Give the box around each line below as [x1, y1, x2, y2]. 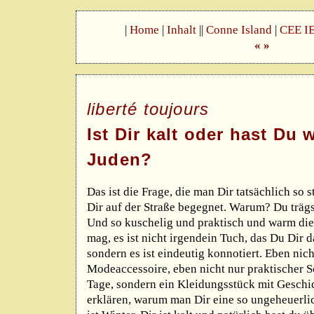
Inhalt [167, 22, 196, 36]
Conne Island [206, 22, 272, 36]
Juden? [87, 150, 153, 170]
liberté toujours [87, 100, 210, 119]
